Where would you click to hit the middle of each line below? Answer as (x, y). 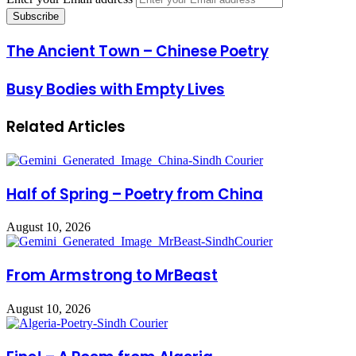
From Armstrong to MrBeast (112, 276)
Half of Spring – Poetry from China (135, 194)
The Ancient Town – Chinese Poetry (137, 51)
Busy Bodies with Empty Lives (116, 89)
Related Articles (66, 127)
